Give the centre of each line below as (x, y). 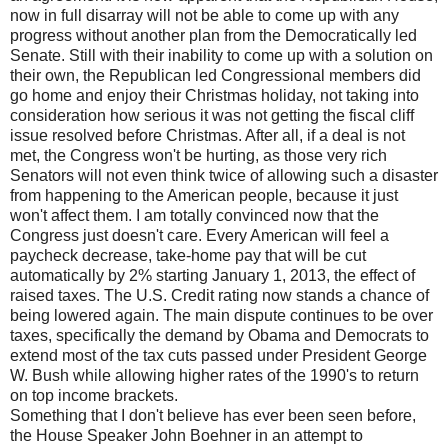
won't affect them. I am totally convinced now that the (194, 215)
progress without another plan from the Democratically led (213, 35)
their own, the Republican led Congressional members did (215, 75)
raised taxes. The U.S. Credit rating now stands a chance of (219, 295)
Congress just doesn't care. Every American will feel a (199, 235)
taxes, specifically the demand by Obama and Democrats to (219, 335)
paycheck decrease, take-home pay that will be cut (188, 255)
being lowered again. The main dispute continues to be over (221, 315)
